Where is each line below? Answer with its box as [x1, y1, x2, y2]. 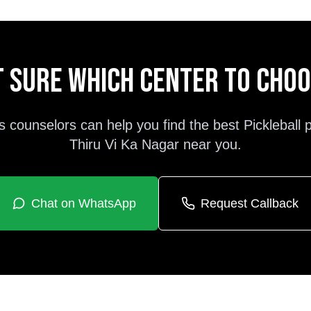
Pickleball [244, 117, 301, 133]
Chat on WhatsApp [31, 196, 136, 210]
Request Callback [201, 196, 299, 210]
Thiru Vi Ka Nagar [69, 137, 179, 152]
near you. [179, 137, 242, 152]
